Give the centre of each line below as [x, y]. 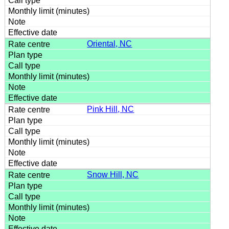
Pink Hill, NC [111, 109]
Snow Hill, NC [113, 174]
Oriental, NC [110, 43]
